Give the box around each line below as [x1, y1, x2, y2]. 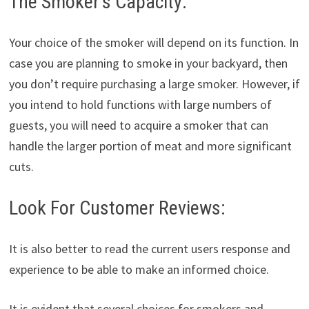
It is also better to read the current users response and [8, 241, 290, 257]
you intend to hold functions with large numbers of [8, 97, 272, 113]
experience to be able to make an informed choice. [8, 261, 269, 278]
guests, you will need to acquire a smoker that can [8, 117, 268, 134]
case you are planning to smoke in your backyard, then [8, 55, 288, 72]
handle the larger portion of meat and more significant [8, 138, 292, 154]
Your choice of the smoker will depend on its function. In [8, 34, 299, 51]
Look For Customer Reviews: [8, 197, 226, 220]
